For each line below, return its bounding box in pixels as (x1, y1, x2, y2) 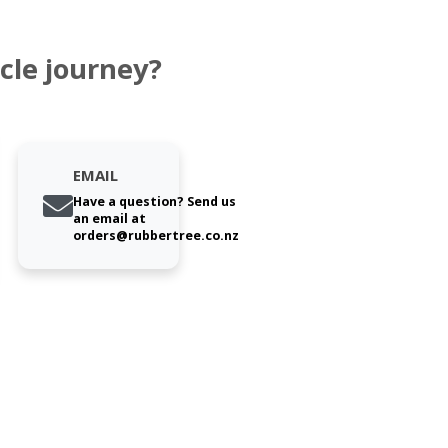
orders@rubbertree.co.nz (72, 227, 239, 245)
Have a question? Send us (72, 193, 236, 211)
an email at (72, 210, 146, 228)
